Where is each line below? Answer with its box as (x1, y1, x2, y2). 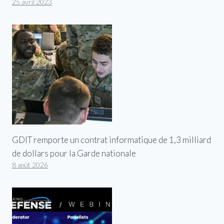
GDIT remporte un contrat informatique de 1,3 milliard (12, 134, 211, 145)
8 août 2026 (12, 161, 48, 169)
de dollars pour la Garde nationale (12, 148, 136, 159)
